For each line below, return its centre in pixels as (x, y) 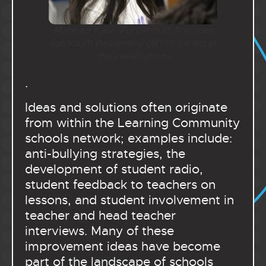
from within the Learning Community (132, 123)
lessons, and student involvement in (129, 200)
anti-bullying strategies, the (105, 153)
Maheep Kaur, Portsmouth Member (133, 31)
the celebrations (133, 57)
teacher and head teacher (100, 215)
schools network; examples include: (129, 138)
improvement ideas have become (123, 246)
